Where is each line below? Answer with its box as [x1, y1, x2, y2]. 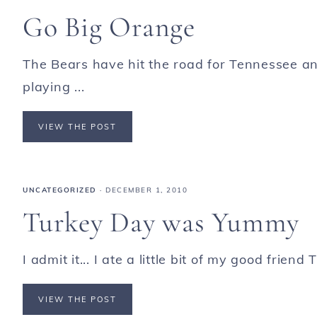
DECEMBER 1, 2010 [105, 185, 188, 195]
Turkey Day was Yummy [23, 204, 299, 239]
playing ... [23, 79, 85, 96]
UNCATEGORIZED [23, 185, 97, 195]
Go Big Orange [23, 10, 195, 45]
